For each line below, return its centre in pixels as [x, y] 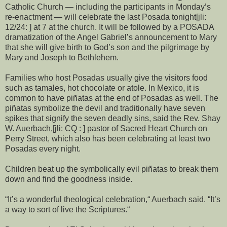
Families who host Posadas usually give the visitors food [106, 78]
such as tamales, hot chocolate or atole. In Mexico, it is [102, 88]
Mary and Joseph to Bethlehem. [62, 57]
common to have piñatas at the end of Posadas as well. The [112, 98]
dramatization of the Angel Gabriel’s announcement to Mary [111, 37]
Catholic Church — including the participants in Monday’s [108, 7]
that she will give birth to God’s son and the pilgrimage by [107, 47]
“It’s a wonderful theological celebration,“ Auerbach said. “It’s [113, 199]
